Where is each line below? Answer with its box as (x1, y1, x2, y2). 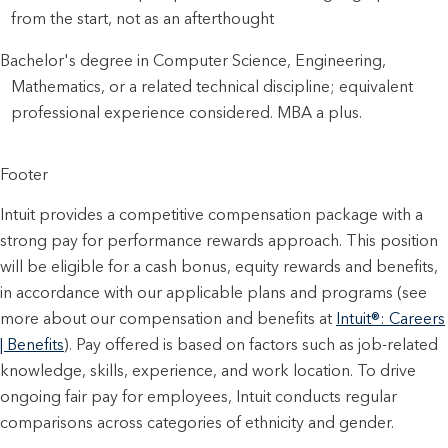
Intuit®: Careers (336, 308, 445, 328)
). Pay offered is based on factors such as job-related (64, 334, 438, 354)
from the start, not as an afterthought (11, 8, 275, 28)
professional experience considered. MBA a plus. (11, 102, 363, 122)
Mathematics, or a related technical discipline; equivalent (11, 76, 414, 96)
